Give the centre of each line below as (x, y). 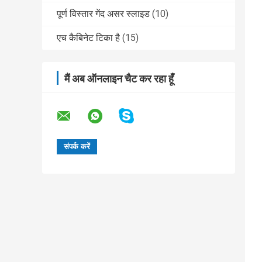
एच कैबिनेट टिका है (88, 38)
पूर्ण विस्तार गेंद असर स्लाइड (103, 14)
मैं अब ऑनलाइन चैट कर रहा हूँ (119, 79)
